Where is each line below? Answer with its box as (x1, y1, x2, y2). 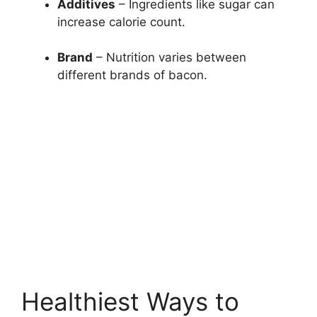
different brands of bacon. (57, 68, 207, 83)
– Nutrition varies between (93, 50, 246, 65)
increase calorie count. (57, 14, 185, 29)
